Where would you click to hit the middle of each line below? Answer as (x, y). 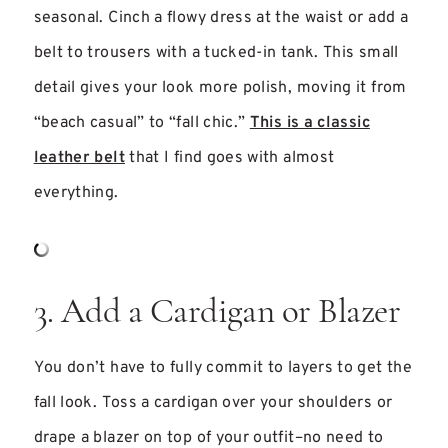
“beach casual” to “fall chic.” (141, 123)
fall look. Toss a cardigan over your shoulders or (213, 403)
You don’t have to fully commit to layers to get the (222, 368)
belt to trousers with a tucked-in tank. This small (216, 53)
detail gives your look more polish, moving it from (220, 88)
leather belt (79, 158)
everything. (76, 193)
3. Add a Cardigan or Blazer (217, 313)
